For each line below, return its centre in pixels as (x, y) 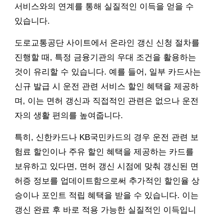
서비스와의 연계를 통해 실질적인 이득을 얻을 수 (104, 7)
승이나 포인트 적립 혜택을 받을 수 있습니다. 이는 (107, 196)
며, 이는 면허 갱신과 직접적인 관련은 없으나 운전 (107, 101)
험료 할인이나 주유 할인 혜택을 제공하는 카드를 (104, 152)
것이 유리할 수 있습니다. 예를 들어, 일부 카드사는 (108, 72)
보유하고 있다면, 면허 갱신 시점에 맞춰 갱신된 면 (107, 167)
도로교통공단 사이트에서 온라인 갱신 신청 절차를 (107, 43)
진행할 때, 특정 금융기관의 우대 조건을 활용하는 (105, 58)
